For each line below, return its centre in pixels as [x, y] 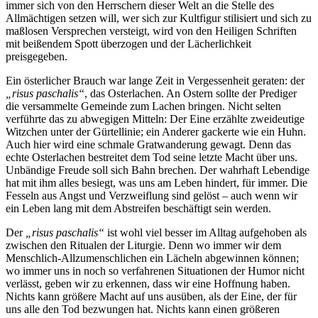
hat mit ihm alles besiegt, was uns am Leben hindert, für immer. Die [157, 183]
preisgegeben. [37, 57]
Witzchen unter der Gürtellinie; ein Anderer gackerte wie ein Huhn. [156, 132]
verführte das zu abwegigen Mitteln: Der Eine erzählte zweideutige [155, 119]
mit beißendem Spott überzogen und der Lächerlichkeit [128, 44]
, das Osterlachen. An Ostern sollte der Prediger [191, 94]
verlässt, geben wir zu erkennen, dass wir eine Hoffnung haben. [148, 284]
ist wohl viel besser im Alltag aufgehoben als [205, 233]
